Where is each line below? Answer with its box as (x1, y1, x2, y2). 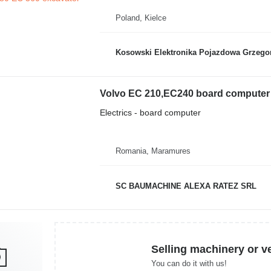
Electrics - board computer (99, 107, 201, 117)
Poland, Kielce (115, 13, 166, 22)
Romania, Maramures (115, 146, 191, 155)
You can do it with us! (151, 258, 227, 268)
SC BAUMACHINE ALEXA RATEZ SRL (115, 181, 256, 191)
